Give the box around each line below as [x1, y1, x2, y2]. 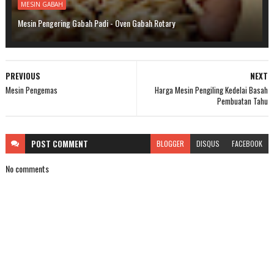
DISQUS [196, 138, 220, 149]
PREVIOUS [5, 70, 40, 82]
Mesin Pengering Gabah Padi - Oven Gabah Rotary [17, 17, 175, 29]
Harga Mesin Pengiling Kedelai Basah [155, 84, 268, 96]
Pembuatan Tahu [217, 95, 268, 107]
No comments [5, 162, 49, 175]
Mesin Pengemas [5, 84, 57, 96]
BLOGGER [157, 138, 185, 149]
